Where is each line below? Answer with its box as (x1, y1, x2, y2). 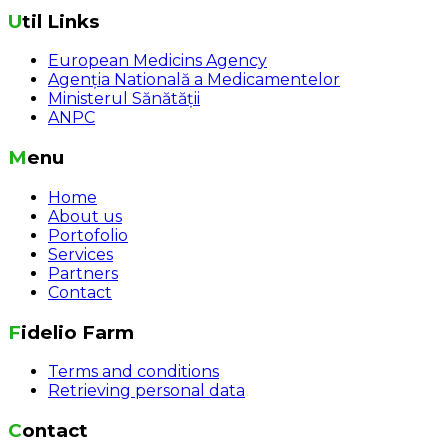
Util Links (22, 9, 99, 33)
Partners (48, 263, 118, 283)
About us (48, 206, 122, 226)
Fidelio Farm (21, 320, 134, 344)
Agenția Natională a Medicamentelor (48, 70, 340, 90)
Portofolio (48, 225, 128, 245)
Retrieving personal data (48, 381, 245, 401)
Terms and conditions (48, 362, 219, 382)
